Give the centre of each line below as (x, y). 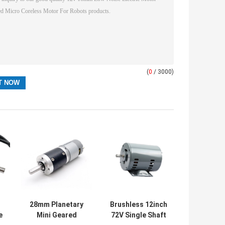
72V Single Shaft (138, 215)
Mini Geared (57, 215)
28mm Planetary (57, 205)
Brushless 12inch (138, 205)
